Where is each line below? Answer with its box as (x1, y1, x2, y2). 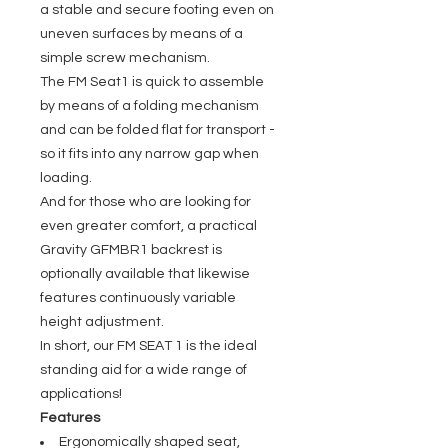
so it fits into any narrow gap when (40, 147, 259, 161)
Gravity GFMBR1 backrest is (40, 243, 222, 257)
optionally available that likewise (40, 267, 250, 281)
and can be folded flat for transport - (40, 123, 275, 137)
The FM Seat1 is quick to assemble (40, 75, 264, 89)
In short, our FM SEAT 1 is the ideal (40, 339, 257, 353)
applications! (40, 387, 122, 401)
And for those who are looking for (40, 195, 251, 209)
